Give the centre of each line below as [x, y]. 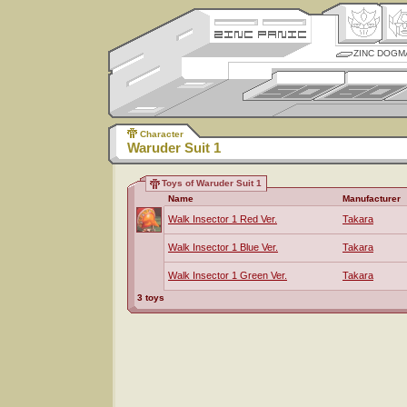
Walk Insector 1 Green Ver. [228, 275]
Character [162, 134]
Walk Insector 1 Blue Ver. [223, 247]
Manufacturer [372, 199]
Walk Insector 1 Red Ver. [223, 219]
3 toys [151, 298]
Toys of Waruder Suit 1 [212, 183]
